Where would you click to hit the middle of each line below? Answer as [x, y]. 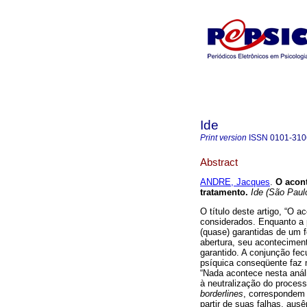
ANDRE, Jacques [235, 182]
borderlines [222, 294]
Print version [223, 138]
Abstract [219, 162]
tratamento [223, 193]
